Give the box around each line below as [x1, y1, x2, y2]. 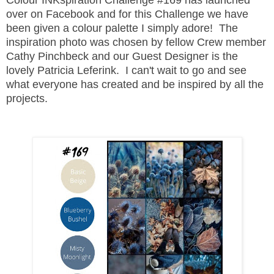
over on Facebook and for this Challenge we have [6, 7, 248, 20]
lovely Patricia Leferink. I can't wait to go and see [6, 64, 246, 76]
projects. [6, 92, 48, 105]
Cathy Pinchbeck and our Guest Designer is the [6, 50, 238, 62]
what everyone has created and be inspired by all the [6, 78, 264, 91]
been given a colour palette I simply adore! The [6, 21, 238, 34]
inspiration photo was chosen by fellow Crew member [6, 35, 266, 48]
